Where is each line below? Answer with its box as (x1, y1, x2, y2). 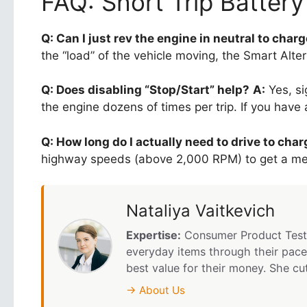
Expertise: (126, 228, 181, 243)
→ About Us (126, 284, 185, 297)
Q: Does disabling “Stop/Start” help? (41, 83, 249, 97)
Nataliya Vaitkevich (126, 201, 275, 221)
